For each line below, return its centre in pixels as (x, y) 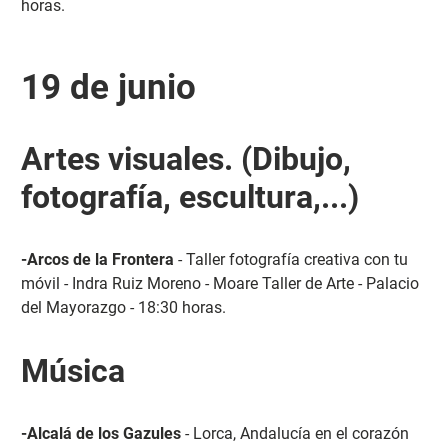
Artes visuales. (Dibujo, (185, 158)
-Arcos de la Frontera (97, 259)
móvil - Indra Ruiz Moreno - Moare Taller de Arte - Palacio (219, 283)
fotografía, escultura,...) (189, 196)
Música (72, 370)
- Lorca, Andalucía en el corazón (294, 433)
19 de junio (108, 86)
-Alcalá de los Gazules (100, 433)
